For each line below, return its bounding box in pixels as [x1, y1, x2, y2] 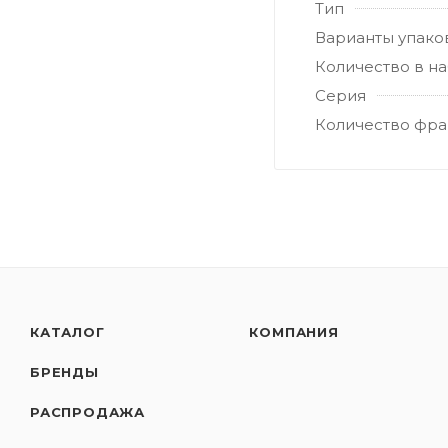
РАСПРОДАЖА [30, 404, 145, 420]
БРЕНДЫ [30, 364, 99, 380]
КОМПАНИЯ [249, 324, 339, 340]
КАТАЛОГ [30, 324, 105, 340]
